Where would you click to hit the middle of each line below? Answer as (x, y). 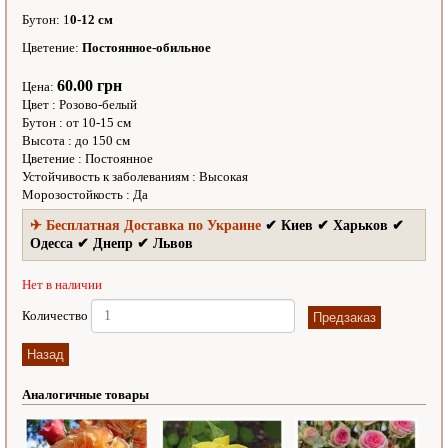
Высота (43, 141)
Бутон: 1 (46, 20)
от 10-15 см (98, 123)
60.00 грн (89, 86)
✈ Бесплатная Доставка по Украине (145, 226)
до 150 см (102, 141)
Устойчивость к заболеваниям (107, 177)
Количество (56, 316)
